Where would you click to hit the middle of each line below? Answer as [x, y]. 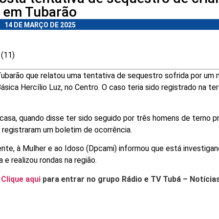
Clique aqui [21, 179]
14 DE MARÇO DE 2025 [40, 25]
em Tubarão [40, 12]
